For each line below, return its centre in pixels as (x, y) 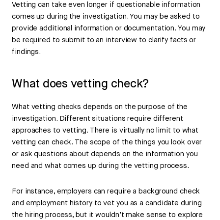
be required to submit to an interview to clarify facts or (104, 40)
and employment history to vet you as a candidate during (107, 203)
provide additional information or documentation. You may (109, 28)
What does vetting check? (81, 84)
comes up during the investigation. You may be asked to (106, 17)
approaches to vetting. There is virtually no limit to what (105, 131)
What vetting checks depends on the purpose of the (100, 107)
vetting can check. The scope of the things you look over (107, 142)
